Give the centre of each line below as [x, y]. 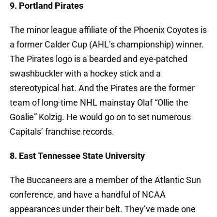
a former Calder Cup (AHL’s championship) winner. [107, 45]
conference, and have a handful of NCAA [88, 195]
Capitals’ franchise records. [62, 132]
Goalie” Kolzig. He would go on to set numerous [100, 117]
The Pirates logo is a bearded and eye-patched [99, 59]
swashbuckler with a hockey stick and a [85, 74]
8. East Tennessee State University [77, 156]
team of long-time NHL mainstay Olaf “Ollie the [99, 103]
